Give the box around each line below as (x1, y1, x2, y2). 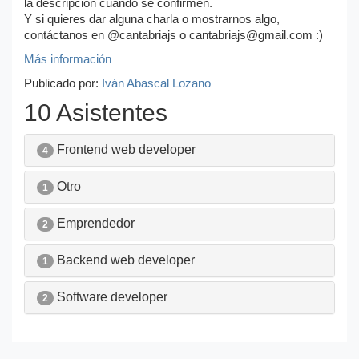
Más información (24, 52, 111, 66)
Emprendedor (54, 216, 135, 230)
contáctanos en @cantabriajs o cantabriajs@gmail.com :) (24, 28, 323, 42)
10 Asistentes (24, 99, 167, 126)
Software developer (54, 289, 167, 304)
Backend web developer (54, 252, 195, 267)
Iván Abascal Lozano (102, 76, 211, 90)
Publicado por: (24, 76, 102, 90)
